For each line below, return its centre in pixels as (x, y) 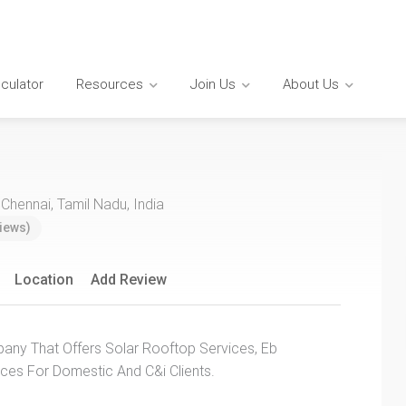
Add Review (129, 279)
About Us (311, 84)
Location (44, 279)
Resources (110, 84)
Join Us (213, 84)
